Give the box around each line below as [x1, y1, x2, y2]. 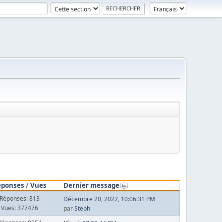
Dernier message [63, 180, 119, 190]
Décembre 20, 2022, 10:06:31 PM [63, 195, 155, 203]
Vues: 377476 [1, 203, 39, 212]
